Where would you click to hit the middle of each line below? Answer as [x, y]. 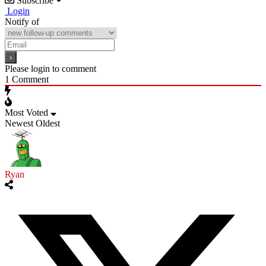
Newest [19, 123]
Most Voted [26, 112]
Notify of [22, 21]
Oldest [48, 123]
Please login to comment [50, 68]
